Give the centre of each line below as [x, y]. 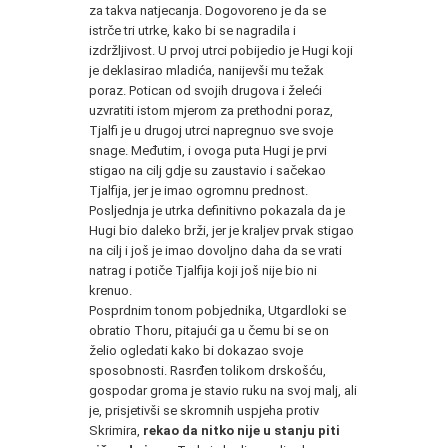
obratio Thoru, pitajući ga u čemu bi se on [209, 330]
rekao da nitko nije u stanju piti [241, 430]
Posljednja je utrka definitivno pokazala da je [217, 210]
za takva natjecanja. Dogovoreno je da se [207, 10]
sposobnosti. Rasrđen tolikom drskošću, [207, 370]
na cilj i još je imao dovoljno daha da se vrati [215, 250]
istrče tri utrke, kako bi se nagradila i [192, 30]
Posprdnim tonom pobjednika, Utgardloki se [217, 310]
